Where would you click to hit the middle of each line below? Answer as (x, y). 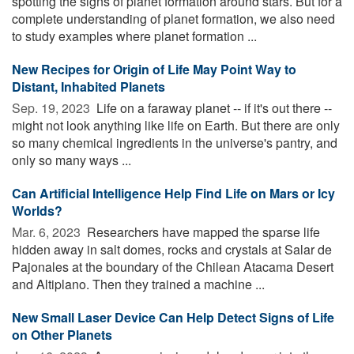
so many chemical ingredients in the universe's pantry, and (175, 143)
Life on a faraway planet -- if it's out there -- (213, 108)
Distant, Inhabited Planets (88, 87)
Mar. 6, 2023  (48, 232)
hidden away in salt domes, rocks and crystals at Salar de (172, 250)
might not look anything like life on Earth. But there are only (176, 126)
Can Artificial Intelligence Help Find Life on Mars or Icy (173, 194)
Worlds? (37, 211)
